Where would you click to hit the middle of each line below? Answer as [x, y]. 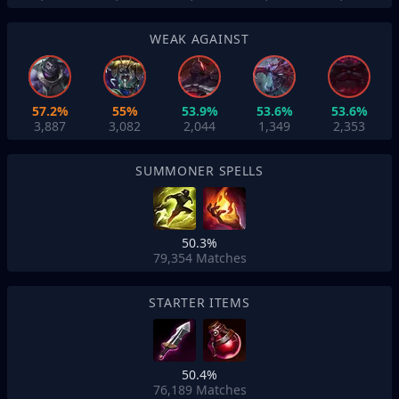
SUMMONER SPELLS [199, 171]
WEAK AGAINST [199, 39]
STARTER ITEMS [199, 302]
